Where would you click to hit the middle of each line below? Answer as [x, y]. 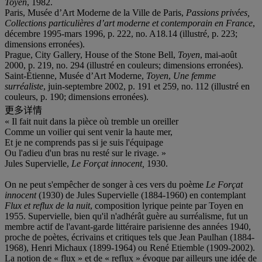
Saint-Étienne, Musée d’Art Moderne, [75, 75]
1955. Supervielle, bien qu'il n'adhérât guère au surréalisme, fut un [126, 216]
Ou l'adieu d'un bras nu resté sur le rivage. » [85, 153]
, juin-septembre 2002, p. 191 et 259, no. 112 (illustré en [146, 86]
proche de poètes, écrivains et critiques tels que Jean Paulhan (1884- [130, 237]
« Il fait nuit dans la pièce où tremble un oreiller [92, 121]
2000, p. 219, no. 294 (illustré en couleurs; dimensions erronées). [124, 65]
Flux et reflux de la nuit [47, 205]
